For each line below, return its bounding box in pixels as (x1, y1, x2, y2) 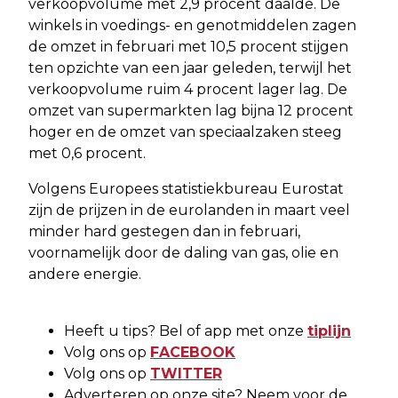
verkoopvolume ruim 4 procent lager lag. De (28, 80, 347, 98)
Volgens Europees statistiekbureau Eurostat (28, 179, 344, 197)
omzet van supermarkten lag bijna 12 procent (28, 101, 354, 119)
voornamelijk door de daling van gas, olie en (28, 243, 338, 261)
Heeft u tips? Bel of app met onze (64, 322, 307, 339)
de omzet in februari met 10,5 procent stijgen (28, 37, 348, 55)
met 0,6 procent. (28, 144, 146, 162)
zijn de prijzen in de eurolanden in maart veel (28, 201, 350, 219)
